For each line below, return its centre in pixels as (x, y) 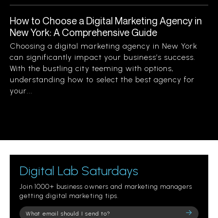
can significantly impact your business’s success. (103, 57)
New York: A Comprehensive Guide (83, 32)
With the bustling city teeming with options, (92, 68)
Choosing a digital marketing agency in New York (104, 46)
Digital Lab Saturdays (79, 171)
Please (31, 211)
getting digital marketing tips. (69, 196)
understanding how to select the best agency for (102, 80)
